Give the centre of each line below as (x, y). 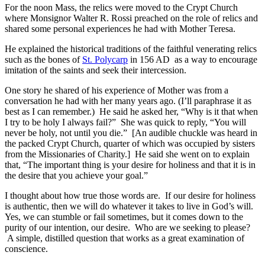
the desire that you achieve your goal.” (76, 176)
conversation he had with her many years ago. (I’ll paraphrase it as (128, 101)
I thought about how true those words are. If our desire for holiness (130, 196)
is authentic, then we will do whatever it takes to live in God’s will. (130, 206)
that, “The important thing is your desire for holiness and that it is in (130, 165)
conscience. (26, 249)
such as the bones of (43, 60)
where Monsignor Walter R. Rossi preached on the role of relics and (131, 18)
